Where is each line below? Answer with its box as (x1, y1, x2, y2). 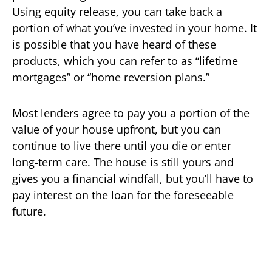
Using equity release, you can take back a (12, 4, 222, 19)
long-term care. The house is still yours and (12, 154, 234, 169)
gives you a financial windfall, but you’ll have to (12, 171, 253, 186)
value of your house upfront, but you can (12, 121, 221, 137)
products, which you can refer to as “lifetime (12, 53, 238, 68)
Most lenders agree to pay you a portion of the (12, 105, 250, 120)
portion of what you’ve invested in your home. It (12, 20, 257, 35)
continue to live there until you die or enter (12, 138, 231, 153)
